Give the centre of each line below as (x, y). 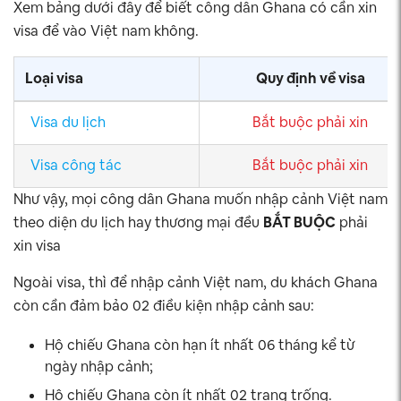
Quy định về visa (310, 78)
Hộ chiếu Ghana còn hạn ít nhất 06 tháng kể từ (200, 345)
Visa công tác (76, 165)
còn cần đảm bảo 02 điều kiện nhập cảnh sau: (164, 306)
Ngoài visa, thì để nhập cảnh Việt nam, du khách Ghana (196, 282)
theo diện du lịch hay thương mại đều (138, 222)
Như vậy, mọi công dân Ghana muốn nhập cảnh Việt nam (200, 199)
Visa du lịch (68, 122)
